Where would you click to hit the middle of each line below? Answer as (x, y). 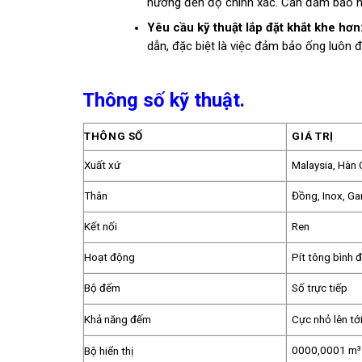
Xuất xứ (102, 166)
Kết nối (101, 227)
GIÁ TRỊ (313, 137)
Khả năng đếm (118, 320)
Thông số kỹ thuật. (164, 100)
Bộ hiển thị (109, 351)
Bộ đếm (102, 288)
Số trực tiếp (320, 288)
